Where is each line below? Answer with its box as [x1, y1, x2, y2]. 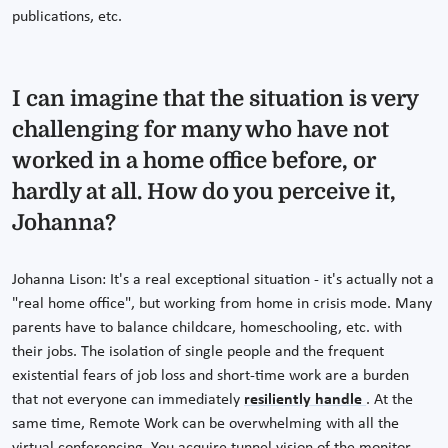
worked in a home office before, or [12, 148, 376, 174]
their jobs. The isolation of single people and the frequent [12, 344, 384, 361]
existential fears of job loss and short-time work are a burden [12, 368, 409, 385]
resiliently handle [244, 392, 366, 409]
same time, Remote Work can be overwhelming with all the [12, 416, 399, 433]
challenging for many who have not [12, 117, 389, 143]
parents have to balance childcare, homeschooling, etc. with [12, 320, 402, 337]
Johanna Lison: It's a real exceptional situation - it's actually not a [12, 272, 434, 289]
